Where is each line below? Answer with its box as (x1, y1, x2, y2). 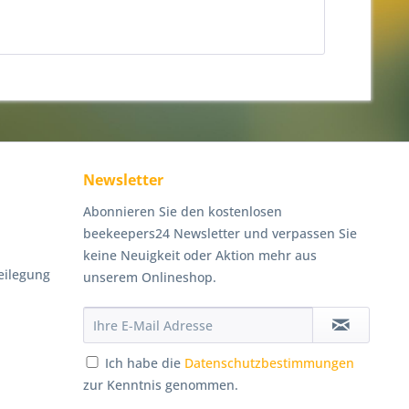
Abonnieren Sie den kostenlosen (83, 203, 282, 220)
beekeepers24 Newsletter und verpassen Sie (83, 225, 357, 242)
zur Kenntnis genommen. (83, 376, 238, 393)
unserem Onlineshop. (83, 268, 216, 286)
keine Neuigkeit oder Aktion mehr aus (83, 246, 317, 264)
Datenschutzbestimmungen (184, 354, 354, 372)
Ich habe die (105, 354, 184, 372)
